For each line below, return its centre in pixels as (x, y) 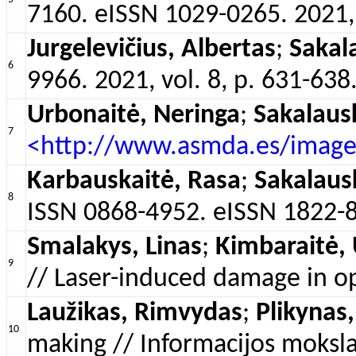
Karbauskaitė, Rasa (134, 182)
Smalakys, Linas (114, 248)
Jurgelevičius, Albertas (151, 50)
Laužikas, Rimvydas (135, 313)
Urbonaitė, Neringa (133, 116)
